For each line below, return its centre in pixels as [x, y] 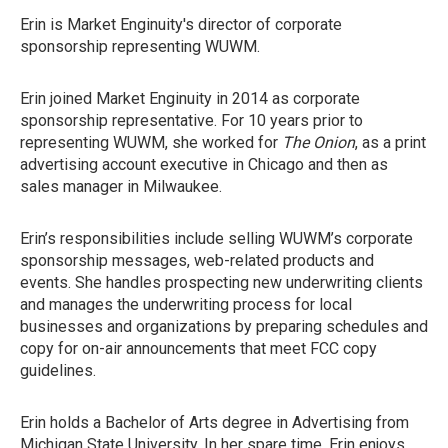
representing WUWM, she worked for [151, 142]
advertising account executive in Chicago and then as [204, 164]
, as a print [390, 142]
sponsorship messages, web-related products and [197, 260]
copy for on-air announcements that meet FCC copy [198, 348]
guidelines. [58, 370]
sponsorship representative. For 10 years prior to [191, 120]
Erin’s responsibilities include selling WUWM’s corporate [216, 238]
